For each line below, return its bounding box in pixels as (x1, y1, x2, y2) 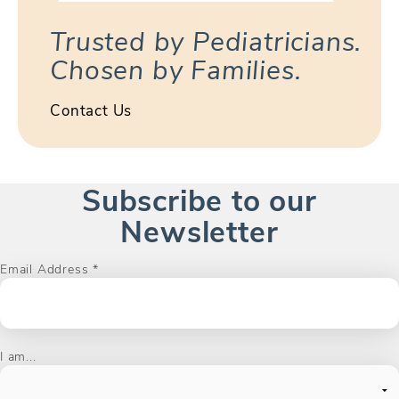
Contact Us (50, 99, 133, 119)
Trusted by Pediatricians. (50, 22, 362, 59)
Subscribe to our (82, 178, 317, 219)
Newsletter (120, 209, 279, 250)
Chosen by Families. (50, 51, 302, 87)
